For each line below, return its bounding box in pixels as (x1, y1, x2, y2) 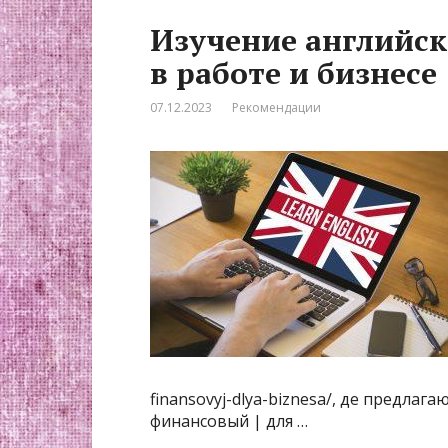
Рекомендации (232, 99, 321, 116)
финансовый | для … (150, 410, 308, 432)
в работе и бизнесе (150, 53, 437, 93)
